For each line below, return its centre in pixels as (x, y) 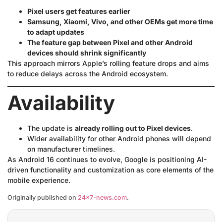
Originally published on (43, 197)
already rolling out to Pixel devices (133, 128)
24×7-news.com (102, 197)
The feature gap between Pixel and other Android (110, 43)
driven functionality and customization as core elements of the (111, 169)
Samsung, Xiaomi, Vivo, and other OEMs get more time (120, 22)
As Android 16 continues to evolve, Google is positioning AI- (107, 159)
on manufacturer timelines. (71, 149)
